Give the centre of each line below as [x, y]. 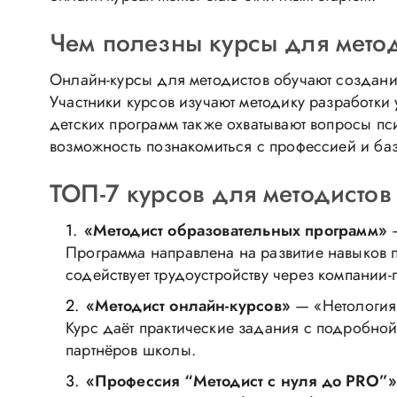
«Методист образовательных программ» [235, 230]
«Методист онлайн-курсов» [188, 306]
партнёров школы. [131, 350]
